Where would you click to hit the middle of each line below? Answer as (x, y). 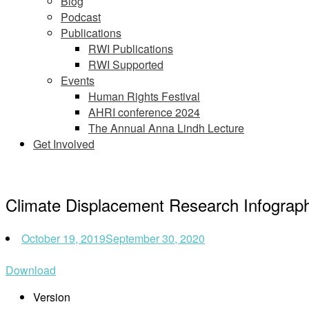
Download (31, 270)
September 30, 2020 (155, 238)
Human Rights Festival (144, 96)
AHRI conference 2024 (144, 112)
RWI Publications (131, 49)
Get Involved (64, 144)
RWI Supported (126, 64)
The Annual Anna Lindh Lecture (166, 128)
